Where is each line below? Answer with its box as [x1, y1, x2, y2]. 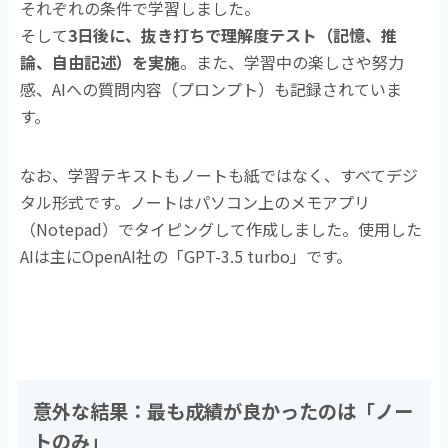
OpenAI [82, 243, 137, 268]
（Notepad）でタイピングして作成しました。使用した [20, 216, 423, 241]
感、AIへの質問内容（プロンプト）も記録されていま [20, 76, 403, 101]
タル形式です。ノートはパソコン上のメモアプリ [20, 189, 371, 214]
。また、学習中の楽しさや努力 [180, 49, 405, 74]
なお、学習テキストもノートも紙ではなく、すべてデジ [20, 162, 419, 187]
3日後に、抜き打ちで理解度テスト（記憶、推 [68, 22, 398, 47]
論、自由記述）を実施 [20, 49, 181, 74]
